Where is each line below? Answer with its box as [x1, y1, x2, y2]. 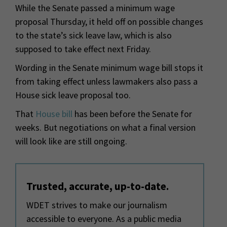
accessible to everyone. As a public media [26, 212, 181, 224]
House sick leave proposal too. [15, 89, 131, 101]
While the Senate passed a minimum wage [15, 2, 175, 14]
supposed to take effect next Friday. [15, 43, 151, 55]
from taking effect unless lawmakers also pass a [15, 75, 198, 87]
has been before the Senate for [72, 107, 192, 120]
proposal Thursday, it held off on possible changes [15, 15, 203, 27]
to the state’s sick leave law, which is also [15, 29, 172, 41]
